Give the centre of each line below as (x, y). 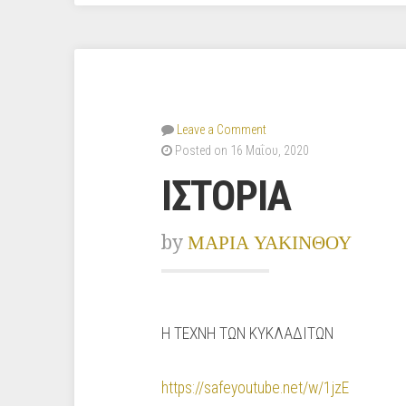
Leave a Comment (222, 130)
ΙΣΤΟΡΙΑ (226, 196)
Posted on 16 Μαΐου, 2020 (241, 150)
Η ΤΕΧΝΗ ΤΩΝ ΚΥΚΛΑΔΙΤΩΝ (247, 333)
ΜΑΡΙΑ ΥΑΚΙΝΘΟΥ (270, 242)
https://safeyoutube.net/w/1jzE (255, 388)
